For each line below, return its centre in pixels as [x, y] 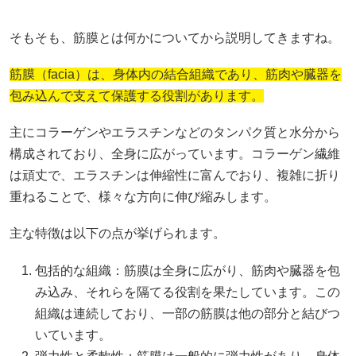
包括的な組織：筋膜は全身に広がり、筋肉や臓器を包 [188, 270]
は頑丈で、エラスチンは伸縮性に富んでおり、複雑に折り [175, 176]
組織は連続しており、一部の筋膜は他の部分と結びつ [188, 313]
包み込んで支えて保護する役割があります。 [137, 95]
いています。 [73, 335]
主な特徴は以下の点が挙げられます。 [118, 234]
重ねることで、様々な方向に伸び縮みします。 [143, 197]
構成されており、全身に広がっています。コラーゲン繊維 [175, 154]
